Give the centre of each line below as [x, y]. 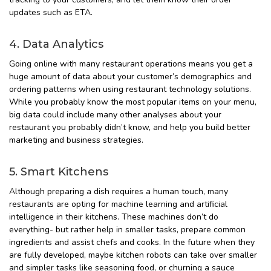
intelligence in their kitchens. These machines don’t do [114, 217]
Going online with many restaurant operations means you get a [131, 64]
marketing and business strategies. [76, 140]
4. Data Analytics [56, 44]
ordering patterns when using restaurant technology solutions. [130, 90]
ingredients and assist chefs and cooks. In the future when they [132, 243]
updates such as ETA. [51, 13]
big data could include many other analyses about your [115, 115]
